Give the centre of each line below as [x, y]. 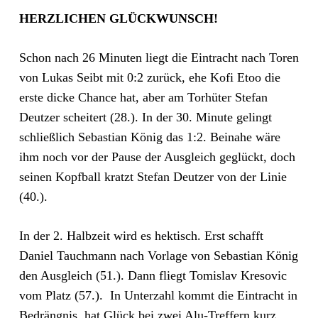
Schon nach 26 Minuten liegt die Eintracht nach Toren [159, 57]
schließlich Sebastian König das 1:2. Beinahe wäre [149, 137]
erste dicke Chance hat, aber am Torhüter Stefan [143, 97]
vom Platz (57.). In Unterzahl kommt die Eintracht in [158, 295]
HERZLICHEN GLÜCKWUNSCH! [118, 18]
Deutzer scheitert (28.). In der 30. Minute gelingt [145, 117]
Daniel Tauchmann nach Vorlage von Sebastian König [158, 256]
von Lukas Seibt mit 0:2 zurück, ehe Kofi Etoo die [149, 77]
